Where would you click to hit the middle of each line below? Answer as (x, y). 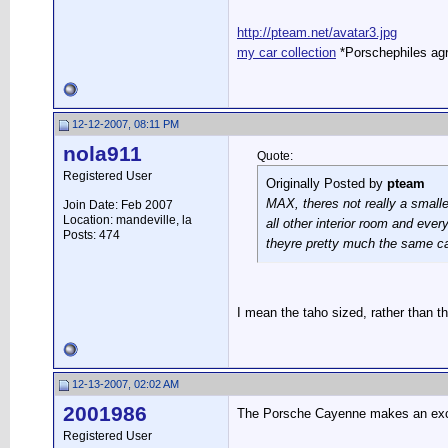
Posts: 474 (91, 235)
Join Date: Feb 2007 (118, 205)
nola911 (102, 154)
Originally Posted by (326, 183)
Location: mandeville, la (127, 220)
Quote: (275, 156)
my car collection (286, 52)
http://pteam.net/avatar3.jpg (317, 32)
